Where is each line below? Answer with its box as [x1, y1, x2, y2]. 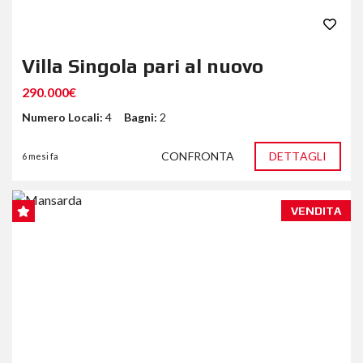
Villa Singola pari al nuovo [22, 55, 263, 78]
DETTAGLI [269, 149, 327, 164]
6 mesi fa [22, 151, 58, 162]
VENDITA [291, 204, 341, 218]
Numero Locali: [22, 110, 105, 125]
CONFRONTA [161, 149, 235, 164]
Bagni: [124, 110, 160, 125]
